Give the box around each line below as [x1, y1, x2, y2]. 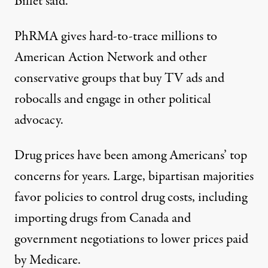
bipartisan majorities [148, 167, 254, 187]
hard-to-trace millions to [86, 27, 217, 47]
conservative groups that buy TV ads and [14, 69, 224, 89]
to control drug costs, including [83, 188, 247, 208]
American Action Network [14, 48, 154, 68]
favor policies [14, 188, 83, 208]
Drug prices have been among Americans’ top [14, 146, 247, 166]
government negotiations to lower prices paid [14, 230, 248, 249]
